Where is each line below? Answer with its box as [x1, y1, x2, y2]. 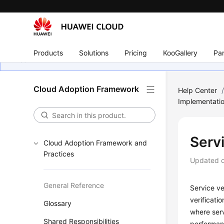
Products [33, 48, 63, 57]
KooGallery [163, 48, 198, 57]
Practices [43, 149, 74, 158]
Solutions [79, 48, 109, 57]
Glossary [43, 199, 72, 207]
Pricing [124, 48, 147, 57]
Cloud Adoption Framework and [43, 138, 147, 147]
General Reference [43, 181, 104, 189]
